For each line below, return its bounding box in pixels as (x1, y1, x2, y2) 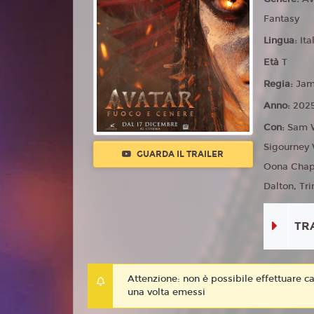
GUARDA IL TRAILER (135, 149, 224, 159)
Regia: (264, 78, 296, 90)
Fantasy (264, 13, 300, 25)
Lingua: (264, 35, 301, 46)
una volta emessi (128, 287, 205, 298)
